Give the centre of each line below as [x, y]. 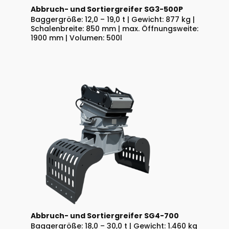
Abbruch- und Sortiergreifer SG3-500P [107, 9]
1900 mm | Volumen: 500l [76, 38]
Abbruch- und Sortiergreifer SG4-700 [105, 215]
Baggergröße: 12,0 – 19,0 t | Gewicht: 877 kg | [113, 20]
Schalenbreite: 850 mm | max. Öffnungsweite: [114, 29]
